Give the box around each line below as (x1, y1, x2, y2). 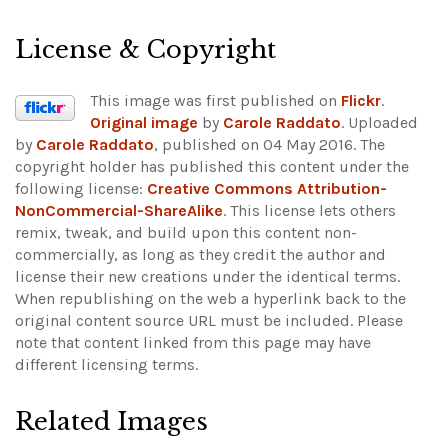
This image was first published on (90, 90, 341, 110)
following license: (15, 178, 147, 198)
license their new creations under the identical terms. (15, 266, 400, 286)
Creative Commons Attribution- (147, 178, 387, 198)
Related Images (15, 406, 208, 436)
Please (357, 310, 403, 330)
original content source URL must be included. (15, 310, 357, 330)
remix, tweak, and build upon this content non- (15, 222, 357, 242)
